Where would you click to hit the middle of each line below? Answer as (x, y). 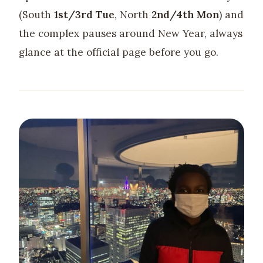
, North (133, 14)
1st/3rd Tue (84, 14)
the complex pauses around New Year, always (131, 33)
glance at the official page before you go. (119, 52)
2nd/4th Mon (185, 14)
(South (36, 14)
